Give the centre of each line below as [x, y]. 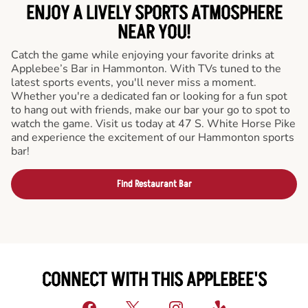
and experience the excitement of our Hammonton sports [153, 137]
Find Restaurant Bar [154, 184]
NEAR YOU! [154, 33]
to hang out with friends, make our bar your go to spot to [151, 110]
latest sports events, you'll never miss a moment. [134, 82]
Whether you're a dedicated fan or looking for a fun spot [149, 96]
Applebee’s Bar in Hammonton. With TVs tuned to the [146, 68]
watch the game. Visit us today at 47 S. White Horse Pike [153, 123]
